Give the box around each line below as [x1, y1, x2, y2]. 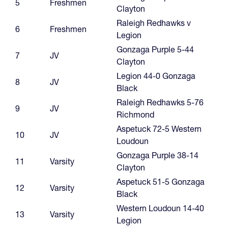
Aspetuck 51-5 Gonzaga [117, 176, 205, 187]
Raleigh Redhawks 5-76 [117, 97, 204, 107]
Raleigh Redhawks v [117, 17, 191, 28]
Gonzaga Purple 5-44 [117, 44, 194, 54]
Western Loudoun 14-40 [117, 203, 204, 213]
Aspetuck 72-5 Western [117, 123, 202, 134]
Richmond [117, 109, 154, 120]
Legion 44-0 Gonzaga [117, 70, 195, 81]
